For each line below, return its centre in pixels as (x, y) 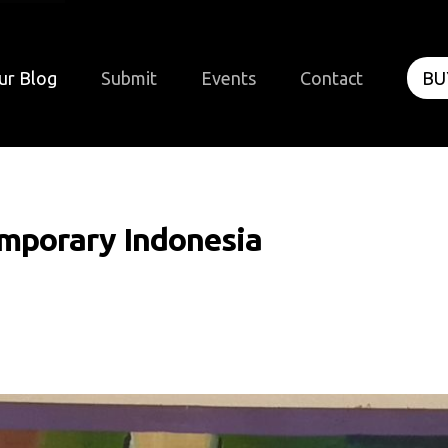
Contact (331, 78)
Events (228, 78)
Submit (128, 78)
